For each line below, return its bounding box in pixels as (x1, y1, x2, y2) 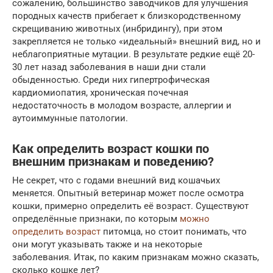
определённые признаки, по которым (12, 213, 180, 224)
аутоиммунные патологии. (12, 112, 128, 124)
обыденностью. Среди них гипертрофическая (12, 74, 210, 85)
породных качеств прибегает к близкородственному (12, 10, 241, 21)
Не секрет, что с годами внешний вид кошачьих (12, 174, 220, 186)
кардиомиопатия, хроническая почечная (12, 87, 188, 98)
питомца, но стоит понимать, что (101, 225, 247, 237)
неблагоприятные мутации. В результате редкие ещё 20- (12, 48, 255, 60)
